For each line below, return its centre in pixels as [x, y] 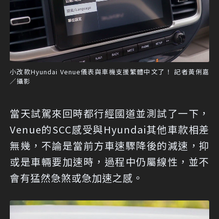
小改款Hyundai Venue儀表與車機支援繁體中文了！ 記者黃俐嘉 [109, 72]
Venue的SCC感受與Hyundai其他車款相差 [109, 130]
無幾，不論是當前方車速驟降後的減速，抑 [109, 146]
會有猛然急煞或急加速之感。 [77, 178]
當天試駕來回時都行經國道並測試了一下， [109, 113]
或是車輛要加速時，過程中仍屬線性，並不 [109, 162]
